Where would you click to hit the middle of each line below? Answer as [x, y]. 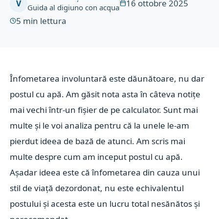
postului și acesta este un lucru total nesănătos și [105, 204]
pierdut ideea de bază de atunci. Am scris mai [98, 141]
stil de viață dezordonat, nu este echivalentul [97, 188]
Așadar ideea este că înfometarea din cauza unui [105, 172]
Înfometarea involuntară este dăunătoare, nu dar [107, 78]
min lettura [45, 21]
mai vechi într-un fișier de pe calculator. [87, 110]
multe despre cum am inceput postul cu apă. [97, 157]
